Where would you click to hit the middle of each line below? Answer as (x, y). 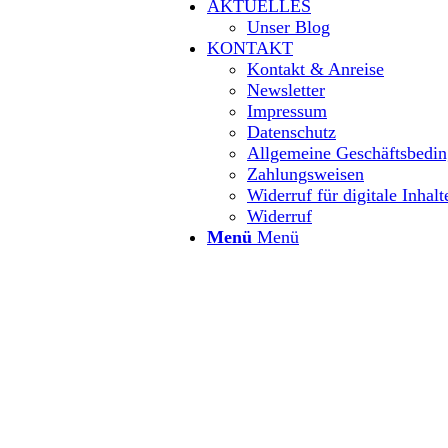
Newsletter (286, 90)
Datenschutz (291, 132)
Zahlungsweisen (305, 174)
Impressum (287, 111)
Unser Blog (288, 27)
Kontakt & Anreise (315, 69)
